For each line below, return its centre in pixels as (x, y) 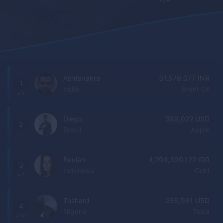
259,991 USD (188, 200)
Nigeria (75, 211)
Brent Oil (196, 89)
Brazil (72, 130)
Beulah (74, 160)
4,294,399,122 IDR (179, 160)
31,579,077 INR (184, 78)
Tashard (76, 200)
